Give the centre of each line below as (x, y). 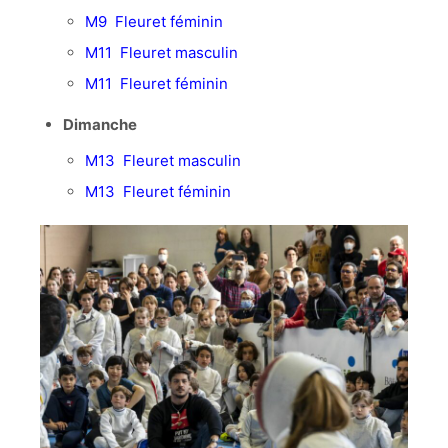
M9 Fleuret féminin (154, 21)
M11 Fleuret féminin (156, 83)
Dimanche (99, 124)
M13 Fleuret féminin (158, 191)
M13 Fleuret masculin (163, 160)
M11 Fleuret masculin (161, 52)
